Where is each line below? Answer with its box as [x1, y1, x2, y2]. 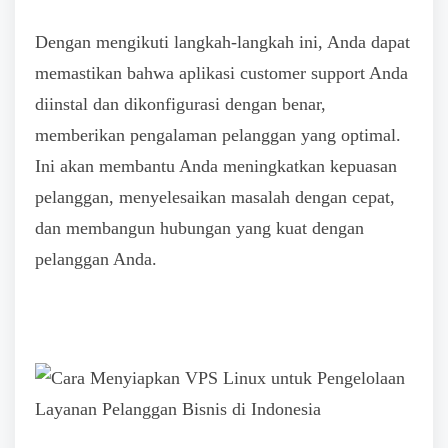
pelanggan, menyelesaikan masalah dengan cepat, [35, 186, 395, 207]
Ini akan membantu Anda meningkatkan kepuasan [35, 155, 397, 176]
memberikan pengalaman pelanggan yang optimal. [35, 124, 401, 145]
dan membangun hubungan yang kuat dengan [35, 217, 364, 238]
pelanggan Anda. [35, 248, 157, 269]
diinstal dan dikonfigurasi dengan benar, [35, 93, 326, 114]
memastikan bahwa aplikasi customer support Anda [35, 62, 408, 83]
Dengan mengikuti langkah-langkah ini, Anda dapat [35, 31, 410, 52]
